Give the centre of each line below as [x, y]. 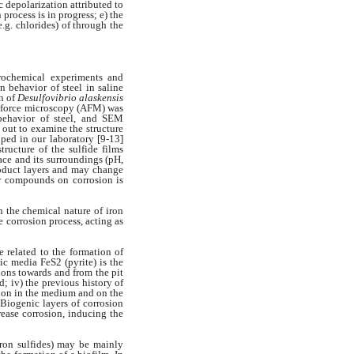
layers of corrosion [83, 303]
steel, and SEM [88, 118]
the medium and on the [74, 293]
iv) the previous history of [67, 283]
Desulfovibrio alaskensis [70, 97]
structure [105, 128]
